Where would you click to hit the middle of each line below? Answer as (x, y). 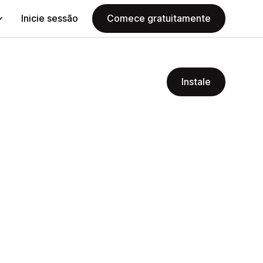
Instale (196, 82)
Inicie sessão (50, 18)
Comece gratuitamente (159, 18)
